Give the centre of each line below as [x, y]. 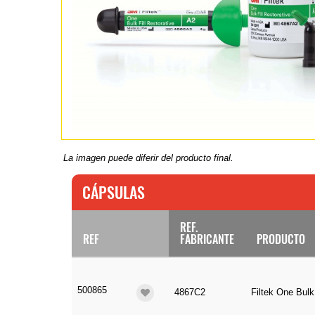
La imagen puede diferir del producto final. [149, 158]
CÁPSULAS [114, 192]
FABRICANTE [207, 239]
